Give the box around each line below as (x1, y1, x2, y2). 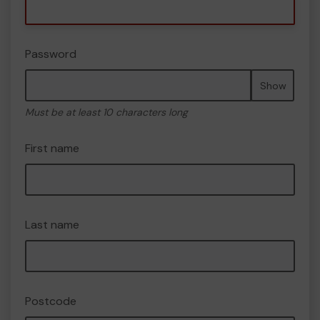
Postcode (25, 294, 76, 309)
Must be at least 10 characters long (25, 106, 188, 119)
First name (25, 141, 79, 156)
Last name (25, 217, 79, 232)
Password (25, 46, 76, 61)
